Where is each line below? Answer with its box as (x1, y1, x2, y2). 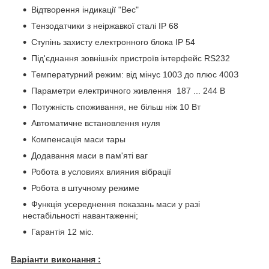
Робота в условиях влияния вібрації (31, 166, 174, 177)
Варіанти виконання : (11, 254, 101, 264)
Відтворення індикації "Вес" (31, 4, 139, 14)
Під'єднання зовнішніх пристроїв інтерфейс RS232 (31, 53, 230, 63)
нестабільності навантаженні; (23, 210, 138, 220)
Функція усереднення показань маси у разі (31, 199, 200, 209)
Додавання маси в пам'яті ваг (31, 150, 148, 160)
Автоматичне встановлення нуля (31, 118, 160, 128)
